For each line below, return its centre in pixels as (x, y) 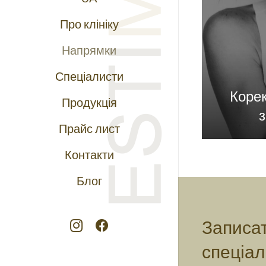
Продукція (89, 102)
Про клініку (89, 23)
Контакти (89, 154)
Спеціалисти (89, 76)
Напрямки (89, 50)
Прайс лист (89, 128)
